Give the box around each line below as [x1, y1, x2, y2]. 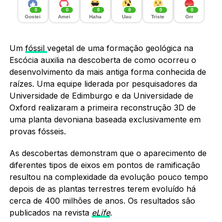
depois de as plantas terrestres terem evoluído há [9, 183, 196, 194]
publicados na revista [9, 207, 92, 218]
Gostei [25, 13, 41, 19]
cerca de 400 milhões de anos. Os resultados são [9, 195, 195, 206]
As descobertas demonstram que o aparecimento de [9, 148, 207, 158]
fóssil [25, 43, 47, 53]
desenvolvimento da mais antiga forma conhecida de [9, 66, 206, 77]
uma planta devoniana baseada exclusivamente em [9, 114, 201, 124]
